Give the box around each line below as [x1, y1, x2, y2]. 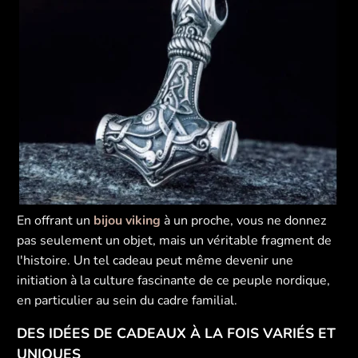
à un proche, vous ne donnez [161, 212, 327, 230]
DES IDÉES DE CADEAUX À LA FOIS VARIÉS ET [17, 324, 336, 344]
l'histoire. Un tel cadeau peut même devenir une [17, 252, 294, 270]
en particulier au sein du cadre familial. [17, 292, 238, 310]
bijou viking [93, 212, 161, 230]
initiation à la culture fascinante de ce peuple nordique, [17, 272, 331, 290]
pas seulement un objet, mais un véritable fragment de [17, 232, 332, 250]
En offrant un [17, 212, 94, 230]
